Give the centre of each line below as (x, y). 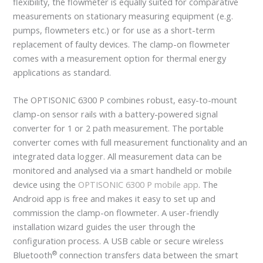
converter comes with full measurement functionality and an (130, 142)
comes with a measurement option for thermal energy (120, 58)
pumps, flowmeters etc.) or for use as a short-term (114, 30)
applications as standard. (62, 72)
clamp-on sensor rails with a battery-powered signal (116, 114)
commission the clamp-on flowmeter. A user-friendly (116, 213)
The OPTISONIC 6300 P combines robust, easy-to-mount (125, 100)
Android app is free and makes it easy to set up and (114, 199)
